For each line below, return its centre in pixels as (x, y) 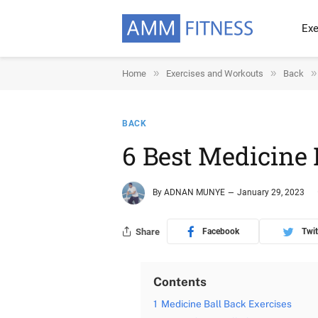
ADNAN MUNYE (194, 193)
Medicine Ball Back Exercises (226, 304)
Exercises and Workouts (215, 73)
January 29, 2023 (271, 193)
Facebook (220, 231)
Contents (180, 282)
